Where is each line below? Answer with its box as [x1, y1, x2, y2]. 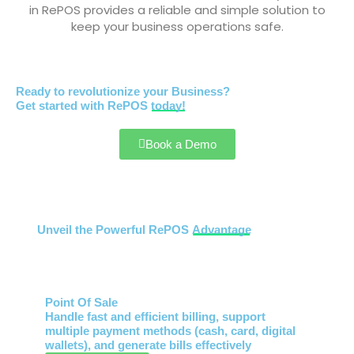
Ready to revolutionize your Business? [16, 85, 230, 99]
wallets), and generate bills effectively [44, 338, 251, 352]
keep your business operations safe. [70, 17, 284, 35]
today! [151, 100, 186, 113]
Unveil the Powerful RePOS [36, 223, 192, 236]
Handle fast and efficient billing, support [44, 310, 265, 323]
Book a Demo [145, 137, 217, 152]
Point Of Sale [44, 296, 118, 309]
